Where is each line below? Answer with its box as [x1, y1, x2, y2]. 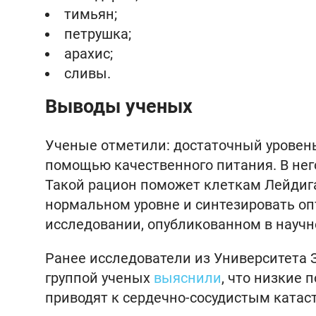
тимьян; [64, 6, 117, 23]
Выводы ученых [45, 95, 193, 118]
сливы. [64, 65, 111, 82]
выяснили [154, 269, 221, 286]
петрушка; [64, 25, 131, 42]
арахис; [64, 45, 113, 62]
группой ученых [45, 269, 154, 286]
